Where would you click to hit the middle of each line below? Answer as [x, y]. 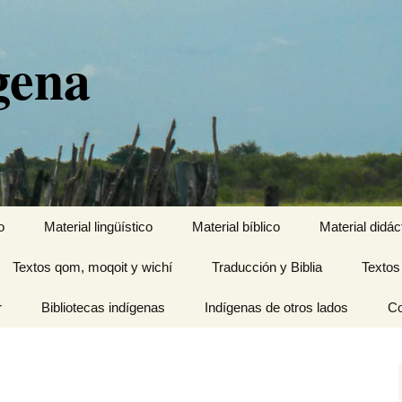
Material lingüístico [98, 227]
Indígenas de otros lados [276, 307]
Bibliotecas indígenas [103, 307]
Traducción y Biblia [267, 267]
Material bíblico [236, 227]
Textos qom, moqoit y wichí [92, 267]
